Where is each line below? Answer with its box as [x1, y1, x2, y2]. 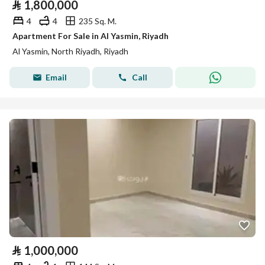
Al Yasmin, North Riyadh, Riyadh [12, 46, 128, 56]
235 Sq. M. [79, 15, 117, 26]
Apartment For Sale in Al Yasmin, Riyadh [12, 31, 169, 41]
